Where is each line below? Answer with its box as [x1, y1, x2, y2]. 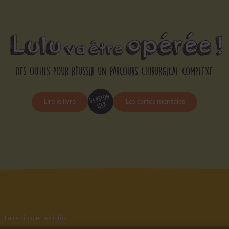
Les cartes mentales [126, 98, 185, 106]
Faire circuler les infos [4, 215, 66, 223]
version [88, 91, 111, 106]
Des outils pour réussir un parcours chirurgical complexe [16, 64, 213, 79]
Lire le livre [44, 98, 76, 106]
